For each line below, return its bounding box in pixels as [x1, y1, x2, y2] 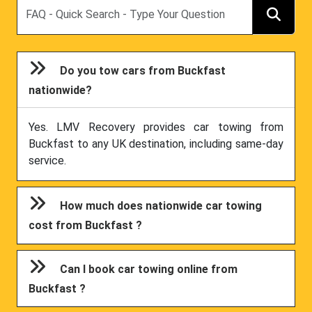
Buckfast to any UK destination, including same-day [29, 137, 283, 151]
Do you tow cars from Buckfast [60, 64, 226, 77]
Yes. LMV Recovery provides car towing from [29, 120, 283, 134]
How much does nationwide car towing [60, 199, 263, 213]
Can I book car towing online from [60, 262, 238, 276]
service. [29, 154, 66, 168]
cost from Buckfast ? [29, 219, 143, 233]
